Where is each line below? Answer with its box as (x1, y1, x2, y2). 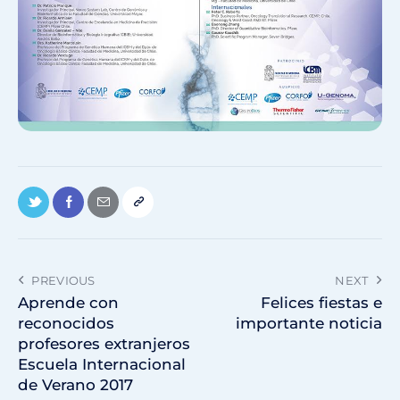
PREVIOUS (31, 273, 96, 288)
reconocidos (18, 314, 114, 333)
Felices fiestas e (261, 294, 382, 312)
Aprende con (18, 294, 119, 312)
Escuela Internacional (18, 355, 186, 374)
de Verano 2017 (18, 376, 133, 395)
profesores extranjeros (18, 335, 190, 354)
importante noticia (236, 314, 382, 333)
